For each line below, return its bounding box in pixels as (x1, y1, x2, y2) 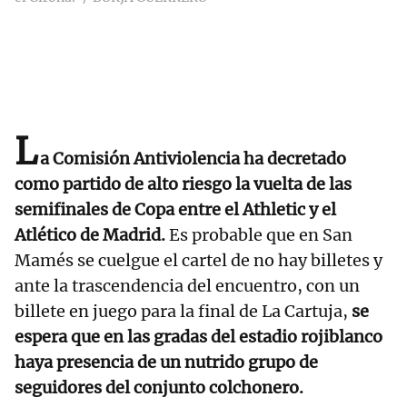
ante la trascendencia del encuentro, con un (15, 275, 360, 297)
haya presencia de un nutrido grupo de (15, 352, 318, 373)
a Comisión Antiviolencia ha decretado (40, 148, 346, 170)
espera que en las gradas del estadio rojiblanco (15, 326, 382, 348)
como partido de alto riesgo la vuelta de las (15, 174, 352, 195)
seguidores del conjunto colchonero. (15, 377, 307, 399)
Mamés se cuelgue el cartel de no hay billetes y (15, 250, 382, 272)
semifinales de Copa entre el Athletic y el (15, 199, 336, 221)
